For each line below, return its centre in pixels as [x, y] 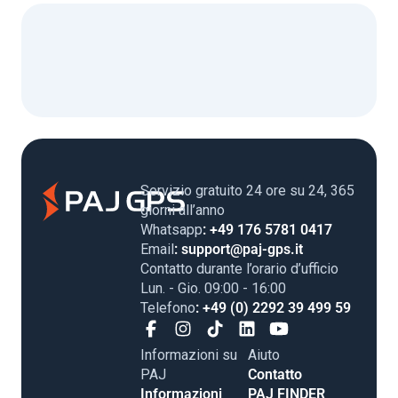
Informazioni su [189, 355]
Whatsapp [171, 230]
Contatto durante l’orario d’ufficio [239, 269]
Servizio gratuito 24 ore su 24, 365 [247, 191]
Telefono [168, 308]
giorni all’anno [183, 211]
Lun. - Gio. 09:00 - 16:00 [213, 289]
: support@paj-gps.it [239, 250]
